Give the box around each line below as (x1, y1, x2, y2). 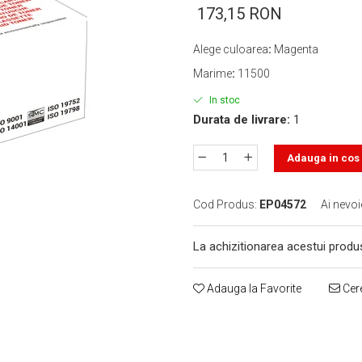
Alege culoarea (193, 43, 268, 56)
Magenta (274, 43, 318, 56)
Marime (193, 67, 232, 80)
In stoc (207, 95, 240, 106)
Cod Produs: (193, 198, 257, 211)
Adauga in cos (287, 152, 360, 164)
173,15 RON (197, 4, 282, 23)
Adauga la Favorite (204, 282, 301, 295)
